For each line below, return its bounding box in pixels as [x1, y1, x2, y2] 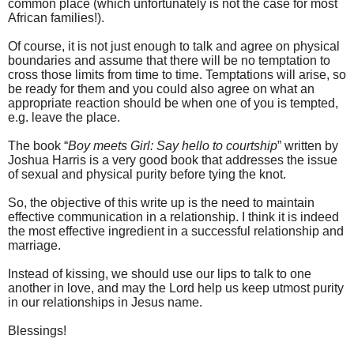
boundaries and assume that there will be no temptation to [8, 53, 330, 67]
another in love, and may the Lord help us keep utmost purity [8, 281, 344, 295]
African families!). [8, 10, 104, 24]
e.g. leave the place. [8, 110, 120, 124]
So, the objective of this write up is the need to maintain [8, 195, 314, 209]
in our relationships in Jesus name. [8, 295, 202, 309]
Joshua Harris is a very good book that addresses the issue [8, 153, 337, 167]
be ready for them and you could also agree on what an [8, 81, 314, 96]
